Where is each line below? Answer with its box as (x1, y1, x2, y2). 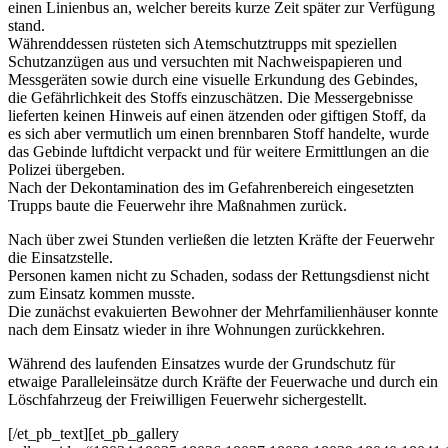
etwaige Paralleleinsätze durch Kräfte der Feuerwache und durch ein (8, 373, 438, 391)
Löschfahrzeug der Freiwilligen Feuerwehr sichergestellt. (8, 391, 367, 409)
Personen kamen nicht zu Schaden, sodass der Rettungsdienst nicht (8, 267, 429, 285)
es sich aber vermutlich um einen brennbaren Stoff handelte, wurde (8, 125, 429, 143)
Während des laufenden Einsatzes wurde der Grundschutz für (8, 355, 395, 373)
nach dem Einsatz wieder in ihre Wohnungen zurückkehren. (8, 321, 385, 339)
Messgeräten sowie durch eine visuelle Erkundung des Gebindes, (8, 71, 418, 89)
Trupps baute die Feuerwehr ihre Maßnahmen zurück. (8, 197, 347, 215)
